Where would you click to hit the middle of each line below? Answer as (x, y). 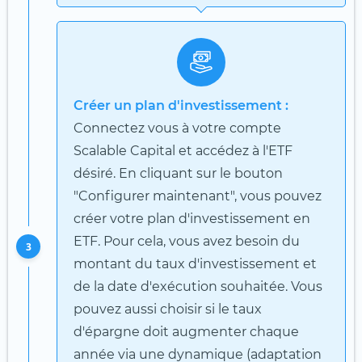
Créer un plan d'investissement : (181, 105)
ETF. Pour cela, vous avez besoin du (187, 241)
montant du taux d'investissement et (195, 263)
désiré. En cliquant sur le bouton (178, 173)
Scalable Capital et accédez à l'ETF (183, 150)
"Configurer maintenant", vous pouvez (198, 196)
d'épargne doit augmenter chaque (186, 331)
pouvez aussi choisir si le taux (168, 309)
